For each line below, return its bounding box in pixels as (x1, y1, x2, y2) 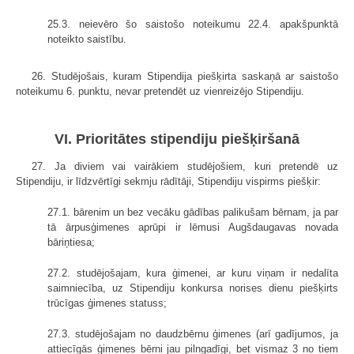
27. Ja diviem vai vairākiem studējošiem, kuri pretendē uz (32, 160, 338, 172)
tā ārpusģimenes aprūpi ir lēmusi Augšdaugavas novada (47, 220, 338, 233)
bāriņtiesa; (47, 235, 95, 248)
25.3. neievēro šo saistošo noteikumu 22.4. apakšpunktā (47, 18, 338, 31)
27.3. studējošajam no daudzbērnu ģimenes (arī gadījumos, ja (47, 327, 338, 340)
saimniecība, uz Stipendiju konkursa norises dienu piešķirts (47, 281, 338, 294)
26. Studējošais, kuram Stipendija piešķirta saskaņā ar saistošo (32, 70, 338, 83)
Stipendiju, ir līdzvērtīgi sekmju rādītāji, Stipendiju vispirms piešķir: (16, 175, 321, 187)
